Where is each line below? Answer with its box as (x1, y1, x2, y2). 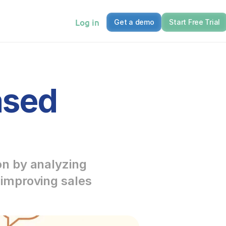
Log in (75, 16, 100, 28)
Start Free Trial (169, 18, 220, 26)
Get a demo (114, 18, 154, 26)
